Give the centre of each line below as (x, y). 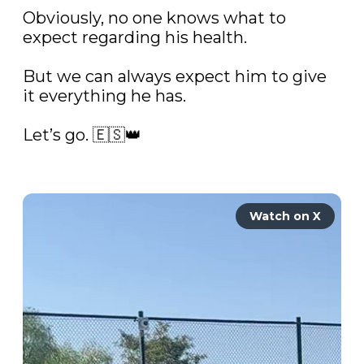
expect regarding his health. (137, 38)
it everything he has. (106, 96)
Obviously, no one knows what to (154, 18)
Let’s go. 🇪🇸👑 (84, 135)
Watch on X (285, 217)
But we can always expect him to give (175, 77)
